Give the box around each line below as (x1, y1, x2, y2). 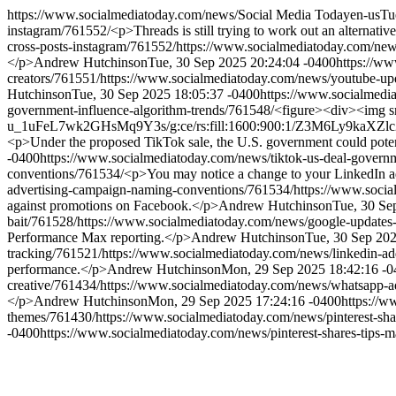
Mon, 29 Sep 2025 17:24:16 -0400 (148, 293, 341, 308)
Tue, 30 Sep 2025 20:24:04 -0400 (148, 55, 336, 70)
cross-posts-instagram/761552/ (7, 39, 176, 54)
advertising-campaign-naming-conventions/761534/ (7, 182, 293, 197)
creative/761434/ (7, 278, 100, 293)
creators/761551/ (7, 71, 100, 86)
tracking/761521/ (7, 246, 102, 261)
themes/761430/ (7, 309, 95, 324)
